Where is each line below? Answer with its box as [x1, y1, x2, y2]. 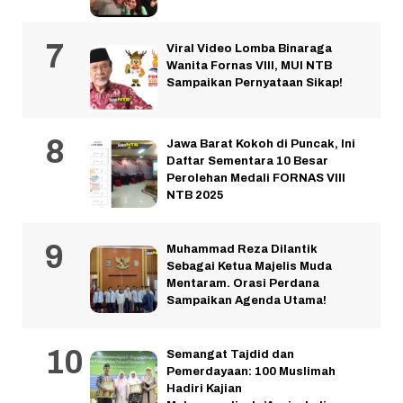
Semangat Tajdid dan [166, 348, 294, 362]
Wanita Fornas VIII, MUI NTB [166, 59, 332, 73]
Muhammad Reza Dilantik [166, 243, 318, 256]
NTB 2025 [166, 189, 223, 202]
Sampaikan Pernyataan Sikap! [166, 76, 343, 90]
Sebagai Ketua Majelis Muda [166, 260, 332, 273]
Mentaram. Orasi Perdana [166, 277, 319, 291]
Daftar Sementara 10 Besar [166, 155, 328, 168]
